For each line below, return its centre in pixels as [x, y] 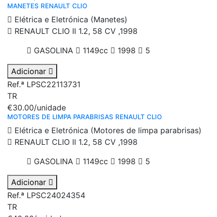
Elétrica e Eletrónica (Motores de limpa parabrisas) [107, 131]
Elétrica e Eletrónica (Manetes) [70, 20]
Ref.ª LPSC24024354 [46, 195]
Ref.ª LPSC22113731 [44, 85]
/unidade [50, 108]
